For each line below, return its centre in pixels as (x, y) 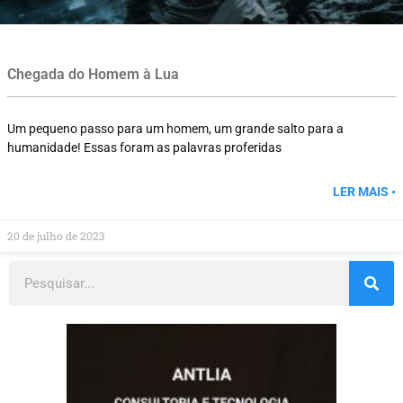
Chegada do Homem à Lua (93, 75)
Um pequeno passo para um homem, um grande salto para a (175, 129)
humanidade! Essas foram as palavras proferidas (144, 148)
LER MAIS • (364, 192)
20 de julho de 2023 (56, 236)
